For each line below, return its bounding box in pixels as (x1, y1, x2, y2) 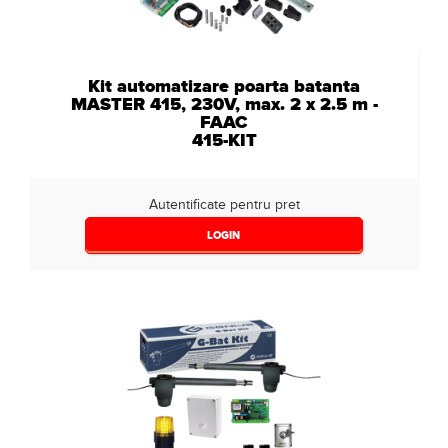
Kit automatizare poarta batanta (88, 74, 360, 98)
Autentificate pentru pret (148, 196, 300, 213)
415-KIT (191, 128, 257, 152)
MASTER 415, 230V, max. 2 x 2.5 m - (70, 92, 378, 116)
